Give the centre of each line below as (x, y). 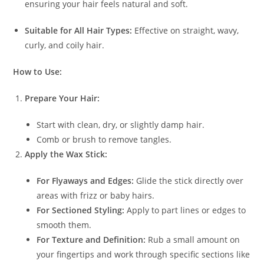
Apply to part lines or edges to (185, 210)
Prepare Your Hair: (62, 98)
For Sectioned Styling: (81, 210)
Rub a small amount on (193, 239)
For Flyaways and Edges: (85, 180)
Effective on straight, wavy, (186, 30)
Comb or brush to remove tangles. (104, 139)
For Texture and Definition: (91, 239)
